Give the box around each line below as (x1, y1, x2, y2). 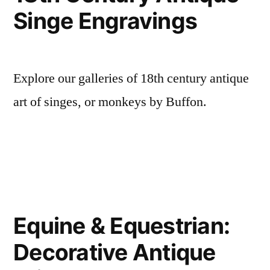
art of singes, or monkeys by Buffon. (13, 93, 207, 111)
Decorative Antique (13, 239, 216, 266)
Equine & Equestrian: (13, 212, 230, 240)
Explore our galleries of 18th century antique (13, 70, 249, 87)
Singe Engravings (13, 7, 198, 35)
